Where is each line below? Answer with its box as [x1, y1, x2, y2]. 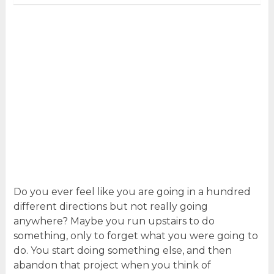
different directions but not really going [13, 200, 208, 212]
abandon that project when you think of [13, 259, 211, 271]
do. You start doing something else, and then [13, 244, 232, 256]
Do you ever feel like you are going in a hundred [13, 185, 251, 198]
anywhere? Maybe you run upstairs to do [13, 215, 215, 227]
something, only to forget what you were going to [13, 229, 258, 242]
